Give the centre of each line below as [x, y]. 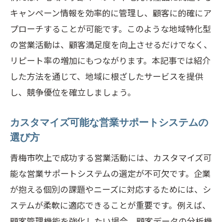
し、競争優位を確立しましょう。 [73, 92]
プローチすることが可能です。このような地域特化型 [111, 28]
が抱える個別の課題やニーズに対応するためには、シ [111, 189]
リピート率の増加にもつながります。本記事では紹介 [110, 60]
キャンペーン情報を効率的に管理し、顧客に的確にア [111, 13]
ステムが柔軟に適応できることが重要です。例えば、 [110, 205]
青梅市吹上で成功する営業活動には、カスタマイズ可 [111, 157]
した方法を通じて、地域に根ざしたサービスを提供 [107, 76]
